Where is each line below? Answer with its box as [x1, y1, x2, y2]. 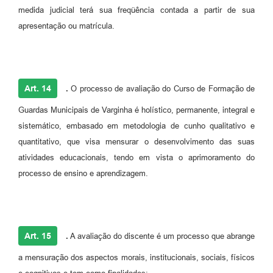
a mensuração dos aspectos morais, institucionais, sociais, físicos [18, 253, 255, 263]
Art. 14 [24, 83, 51, 94]
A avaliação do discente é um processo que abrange [68, 232, 255, 241]
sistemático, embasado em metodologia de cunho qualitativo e [18, 121, 255, 131]
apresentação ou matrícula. [18, 21, 115, 31]
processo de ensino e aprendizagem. [18, 169, 148, 179]
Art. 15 [24, 231, 51, 241]
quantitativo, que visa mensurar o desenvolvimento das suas [18, 137, 255, 147]
